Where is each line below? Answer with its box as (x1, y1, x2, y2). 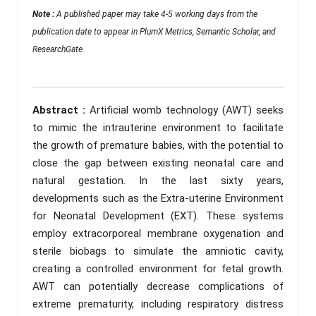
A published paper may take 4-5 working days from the (56, 8, 257, 19)
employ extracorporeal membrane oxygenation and (32, 226, 284, 240)
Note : (32, 8, 56, 19)
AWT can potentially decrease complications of (32, 279, 284, 293)
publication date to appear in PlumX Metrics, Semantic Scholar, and (32, 26, 276, 37)
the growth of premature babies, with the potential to (32, 138, 284, 152)
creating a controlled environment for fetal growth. (32, 262, 284, 275)
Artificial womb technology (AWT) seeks (90, 103, 284, 116)
